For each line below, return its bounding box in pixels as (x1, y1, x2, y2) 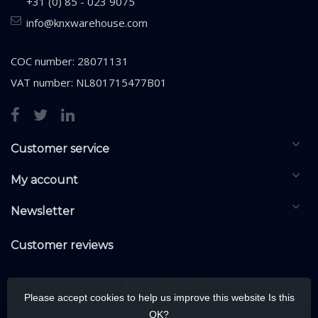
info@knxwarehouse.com (26, 16, 148, 31)
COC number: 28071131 (11, 54, 128, 69)
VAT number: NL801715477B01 (11, 75, 167, 90)
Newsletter (11, 204, 75, 219)
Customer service (11, 142, 109, 156)
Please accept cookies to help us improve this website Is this (23, 292, 295, 303)
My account (11, 173, 78, 187)
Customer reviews (11, 238, 113, 253)
